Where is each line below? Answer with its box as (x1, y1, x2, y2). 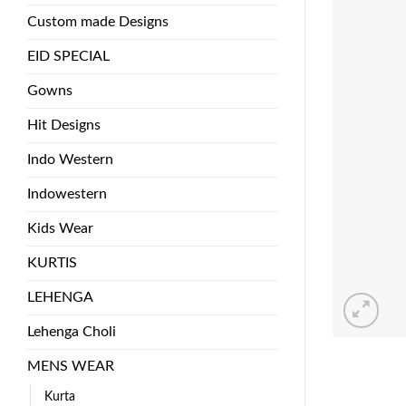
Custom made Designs (27, 14, 169, 29)
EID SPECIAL (27, 48, 110, 63)
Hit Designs (27, 117, 101, 132)
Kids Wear (27, 220, 93, 236)
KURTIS (27, 255, 77, 270)
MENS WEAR (27, 358, 114, 373)
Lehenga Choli (27, 324, 116, 339)
